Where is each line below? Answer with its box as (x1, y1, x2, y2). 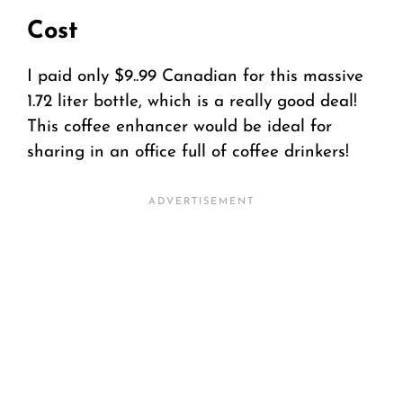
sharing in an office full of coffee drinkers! (27, 144, 349, 162)
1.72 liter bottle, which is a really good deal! (27, 94, 357, 112)
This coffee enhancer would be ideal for (27, 119, 332, 137)
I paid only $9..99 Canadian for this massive (27, 68, 363, 86)
